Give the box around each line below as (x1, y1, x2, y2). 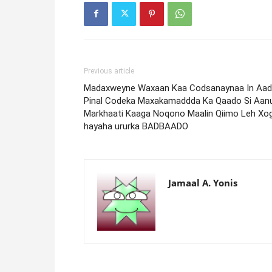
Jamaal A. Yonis (168, 176, 237, 189)
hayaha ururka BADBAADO (84, 120, 188, 132)
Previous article (84, 66, 134, 75)
